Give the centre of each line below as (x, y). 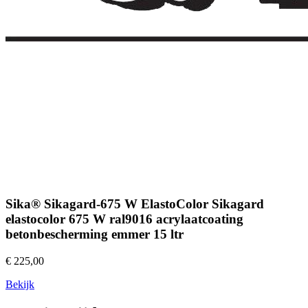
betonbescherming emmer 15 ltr (95, 234)
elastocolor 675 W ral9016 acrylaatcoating (124, 219)
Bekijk (20, 284)
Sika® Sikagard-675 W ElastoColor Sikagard (135, 204)
